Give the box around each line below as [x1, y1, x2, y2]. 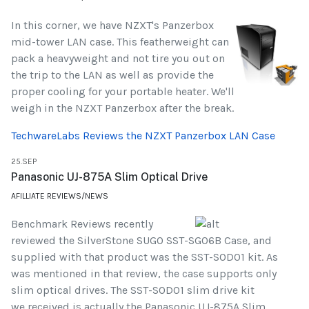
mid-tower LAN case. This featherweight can [11, 34, 229, 48]
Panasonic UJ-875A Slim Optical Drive [11, 170, 208, 183]
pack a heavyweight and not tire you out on [11, 51, 225, 65]
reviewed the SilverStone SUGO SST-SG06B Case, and [11, 233, 272, 247]
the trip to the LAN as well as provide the [11, 68, 214, 81]
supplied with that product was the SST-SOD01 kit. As [11, 250, 278, 263]
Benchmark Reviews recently [11, 217, 153, 230]
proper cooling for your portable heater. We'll [11, 84, 235, 98]
